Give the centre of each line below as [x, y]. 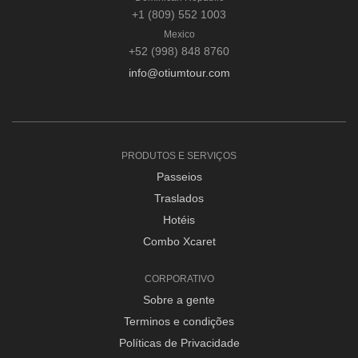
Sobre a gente [179, 299]
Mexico [179, 34]
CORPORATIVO [179, 278]
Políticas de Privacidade [179, 342]
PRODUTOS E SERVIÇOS [179, 155]
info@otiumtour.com [179, 72]
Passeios [179, 176]
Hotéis [179, 219]
